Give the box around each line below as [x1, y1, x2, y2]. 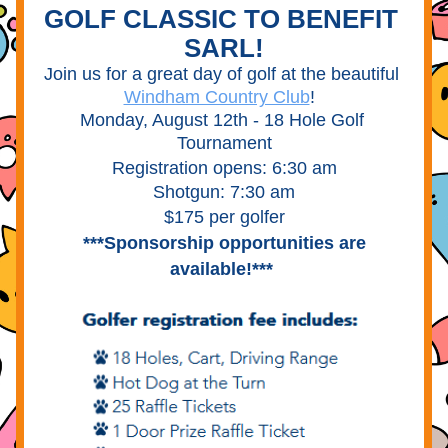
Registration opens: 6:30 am [111, 158, 337, 178]
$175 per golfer [163, 207, 285, 227]
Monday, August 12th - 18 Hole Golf [79, 110, 364, 130]
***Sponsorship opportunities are [82, 233, 366, 253]
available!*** [170, 259, 273, 279]
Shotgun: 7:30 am [153, 182, 295, 202]
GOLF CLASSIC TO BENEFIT [43, 4, 398, 34]
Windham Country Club [123, 87, 310, 107]
